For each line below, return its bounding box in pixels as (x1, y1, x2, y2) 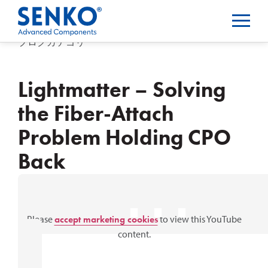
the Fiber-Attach (18, 100, 174, 127)
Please (26, 213, 54, 225)
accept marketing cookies (54, 213, 158, 226)
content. (117, 228, 151, 240)
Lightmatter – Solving (18, 76, 226, 103)
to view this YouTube (157, 213, 242, 225)
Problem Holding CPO (18, 124, 231, 151)
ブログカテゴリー (18, 35, 95, 48)
